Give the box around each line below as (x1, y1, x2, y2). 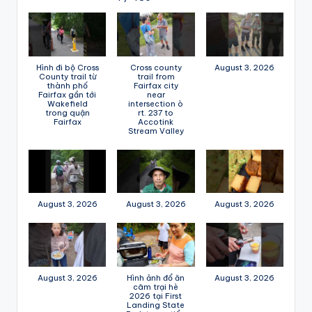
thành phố (47, 80, 88, 91)
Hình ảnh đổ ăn (127, 272, 185, 283)
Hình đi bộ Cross (36, 62, 99, 72)
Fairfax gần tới (38, 89, 97, 100)
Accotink (138, 116, 174, 127)
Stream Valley (127, 125, 184, 136)
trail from (136, 71, 175, 81)
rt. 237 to (138, 107, 174, 118)
